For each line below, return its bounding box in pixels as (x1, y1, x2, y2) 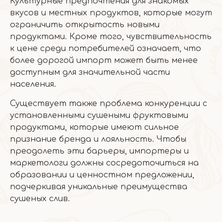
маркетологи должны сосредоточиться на (10, 159, 199, 167)
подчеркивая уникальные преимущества (10, 182, 187, 191)
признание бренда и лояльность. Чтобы (10, 135, 186, 144)
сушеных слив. (10, 194, 70, 203)
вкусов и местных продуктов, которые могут (10, 8, 212, 17)
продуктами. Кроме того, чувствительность (10, 32, 212, 41)
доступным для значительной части (10, 68, 170, 77)
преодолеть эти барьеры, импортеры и (10, 147, 189, 156)
